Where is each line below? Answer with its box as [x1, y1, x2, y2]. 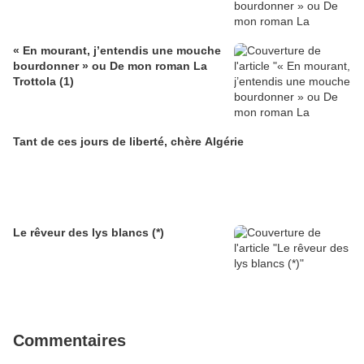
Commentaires [13, 331, 126, 350]
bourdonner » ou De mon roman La [13, 59, 207, 73]
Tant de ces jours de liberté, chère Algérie [13, 135, 244, 149]
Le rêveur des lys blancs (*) [13, 226, 164, 240]
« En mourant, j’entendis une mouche [13, 44, 221, 58]
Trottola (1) [13, 75, 74, 89]
